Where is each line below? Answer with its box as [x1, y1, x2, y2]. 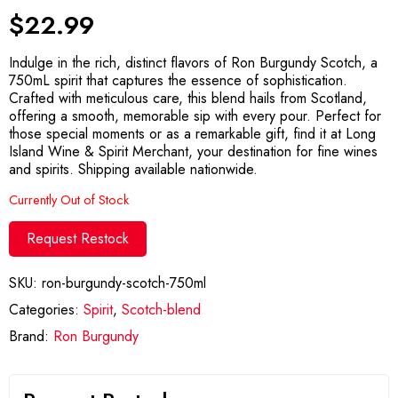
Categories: [9, 299, 84, 320]
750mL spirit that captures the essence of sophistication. [9, 70, 347, 91]
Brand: [9, 326, 53, 346]
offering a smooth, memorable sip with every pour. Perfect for [9, 106, 381, 126]
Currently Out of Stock [9, 190, 129, 210]
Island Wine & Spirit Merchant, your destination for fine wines [9, 141, 378, 162]
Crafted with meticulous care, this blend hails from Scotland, [9, 88, 367, 108]
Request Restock [27, 228, 129, 249]
